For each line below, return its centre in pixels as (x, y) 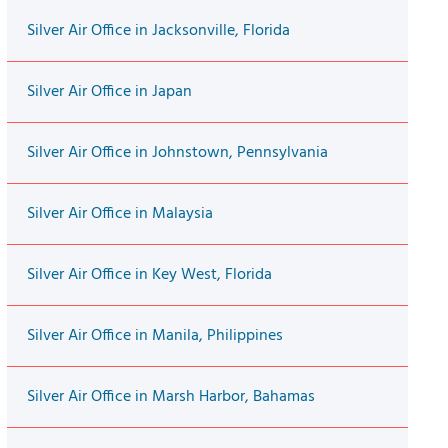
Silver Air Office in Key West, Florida (149, 275)
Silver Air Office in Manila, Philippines (154, 336)
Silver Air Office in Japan (109, 92)
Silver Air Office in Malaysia (119, 214)
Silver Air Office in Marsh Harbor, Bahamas (170, 397)
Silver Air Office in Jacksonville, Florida (158, 31)
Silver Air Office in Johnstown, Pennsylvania (177, 153)
